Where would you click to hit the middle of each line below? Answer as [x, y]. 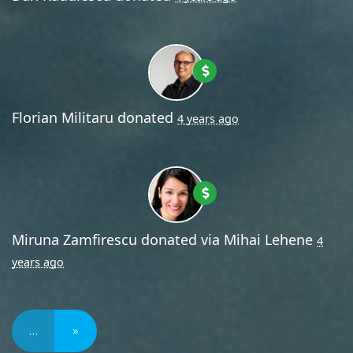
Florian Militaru [63, 117]
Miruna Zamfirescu [74, 239]
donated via [180, 239]
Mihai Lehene [268, 239]
